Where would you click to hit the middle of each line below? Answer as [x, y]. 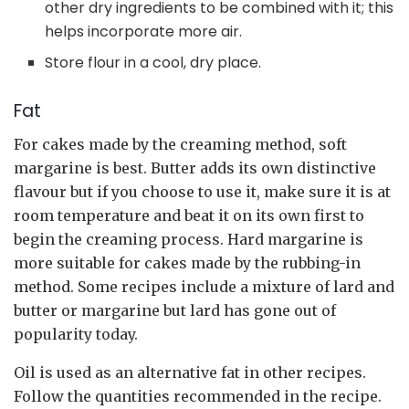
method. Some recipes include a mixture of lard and [204, 287]
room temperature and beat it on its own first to [189, 216]
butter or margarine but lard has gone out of [175, 311]
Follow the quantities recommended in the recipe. [198, 397]
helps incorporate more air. [144, 31]
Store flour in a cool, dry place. [153, 63]
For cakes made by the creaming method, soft [180, 145]
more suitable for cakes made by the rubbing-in [187, 263]
